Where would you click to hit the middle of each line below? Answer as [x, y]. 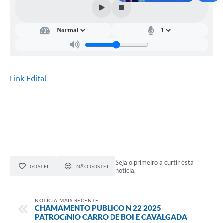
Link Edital [28, 78]
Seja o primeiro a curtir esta [155, 163]
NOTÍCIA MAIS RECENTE [66, 200]
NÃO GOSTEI [92, 167]
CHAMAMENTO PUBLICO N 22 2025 [98, 207]
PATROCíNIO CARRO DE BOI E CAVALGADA [111, 216]
